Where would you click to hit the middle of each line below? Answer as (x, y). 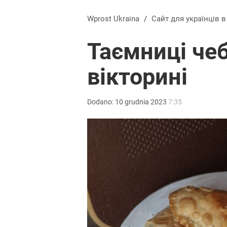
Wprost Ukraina (113, 19)
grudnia (137, 102)
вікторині (137, 77)
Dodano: (101, 102)
